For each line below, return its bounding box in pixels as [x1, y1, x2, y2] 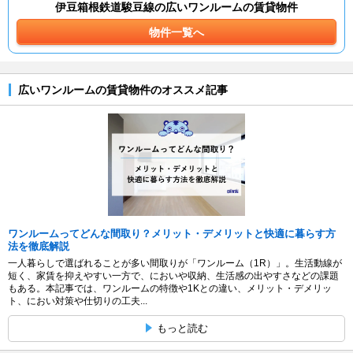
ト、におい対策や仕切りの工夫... [8, 295, 147, 306]
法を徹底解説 [8, 240, 69, 252]
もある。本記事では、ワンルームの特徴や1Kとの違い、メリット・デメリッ [8, 283, 332, 293]
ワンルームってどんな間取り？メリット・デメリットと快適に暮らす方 [8, 227, 336, 240]
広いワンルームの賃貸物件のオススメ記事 [17, 83, 228, 96]
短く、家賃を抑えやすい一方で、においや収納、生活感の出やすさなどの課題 [8, 270, 339, 281]
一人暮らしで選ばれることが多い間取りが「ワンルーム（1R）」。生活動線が [8, 258, 342, 268]
